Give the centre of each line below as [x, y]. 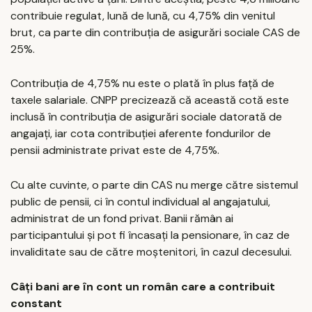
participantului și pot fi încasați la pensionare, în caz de [150, 235]
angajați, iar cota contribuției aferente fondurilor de [141, 134]
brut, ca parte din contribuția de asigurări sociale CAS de [155, 32]
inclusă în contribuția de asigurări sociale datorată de [146, 117]
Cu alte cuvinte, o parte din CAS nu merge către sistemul [154, 185]
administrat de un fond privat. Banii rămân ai [122, 219]
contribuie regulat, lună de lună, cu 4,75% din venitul [143, 15]
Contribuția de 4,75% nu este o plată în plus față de [142, 84]
